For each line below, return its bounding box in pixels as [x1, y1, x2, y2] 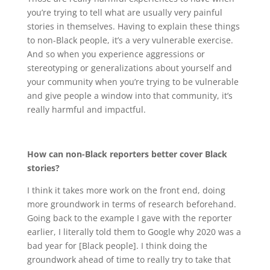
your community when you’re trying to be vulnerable [27, 76, 239, 88]
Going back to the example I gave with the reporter [27, 212, 232, 224]
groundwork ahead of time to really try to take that [27, 254, 231, 266]
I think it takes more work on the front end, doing [27, 184, 225, 196]
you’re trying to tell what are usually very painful [27, 7, 222, 19]
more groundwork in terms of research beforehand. [27, 198, 236, 210]
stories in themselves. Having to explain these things [27, 20, 240, 33]
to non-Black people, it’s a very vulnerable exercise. [27, 34, 233, 46]
